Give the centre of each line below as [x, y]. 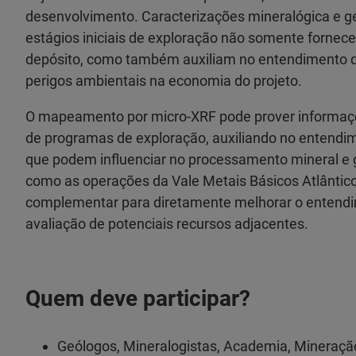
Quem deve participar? [138, 298]
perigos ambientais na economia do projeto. [164, 81]
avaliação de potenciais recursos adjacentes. [167, 224]
